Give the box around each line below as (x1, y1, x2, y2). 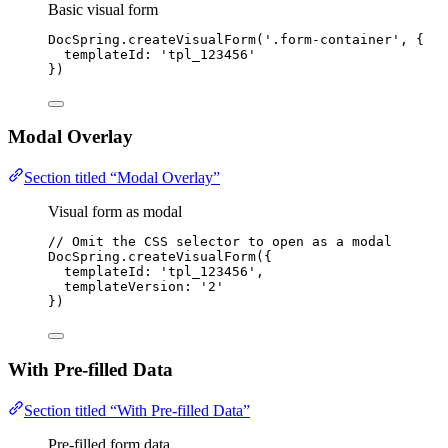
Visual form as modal (48, 203, 182, 221)
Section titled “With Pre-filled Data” (24, 401, 250, 419)
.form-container (272, 31, 392, 47)
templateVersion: (64, 279, 200, 295)
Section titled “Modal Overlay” (24, 169, 220, 187)
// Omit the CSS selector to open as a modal (48, 234, 392, 250)
